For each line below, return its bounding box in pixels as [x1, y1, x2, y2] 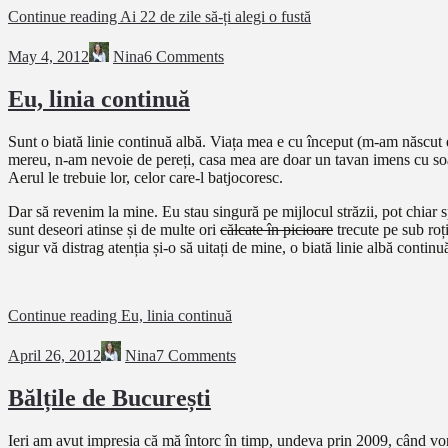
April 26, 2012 [8, 347, 101, 364]
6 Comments [144, 48, 224, 66]
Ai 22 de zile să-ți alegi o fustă [120, 8, 311, 26]
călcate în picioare [220, 221, 333, 238]
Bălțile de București [8, 384, 211, 411]
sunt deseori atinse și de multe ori [8, 221, 220, 238]
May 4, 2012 [8, 48, 89, 66]
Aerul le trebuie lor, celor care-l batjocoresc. [8, 169, 283, 186]
